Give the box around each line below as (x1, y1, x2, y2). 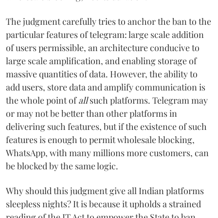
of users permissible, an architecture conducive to (6, 42, 200, 54)
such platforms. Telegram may (88, 94, 208, 107)
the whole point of (6, 94, 78, 107)
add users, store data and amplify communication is (6, 81, 205, 93)
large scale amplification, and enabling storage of (6, 55, 197, 67)
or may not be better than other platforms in (6, 108, 177, 120)
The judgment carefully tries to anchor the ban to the (6, 16, 211, 28)
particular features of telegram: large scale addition (6, 29, 204, 41)
